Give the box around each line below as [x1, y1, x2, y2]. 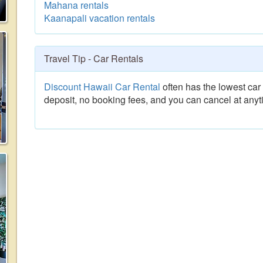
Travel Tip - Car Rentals [44, 52, 143, 65]
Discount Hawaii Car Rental [44, 80, 160, 93]
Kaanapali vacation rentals [44, 11, 155, 25]
